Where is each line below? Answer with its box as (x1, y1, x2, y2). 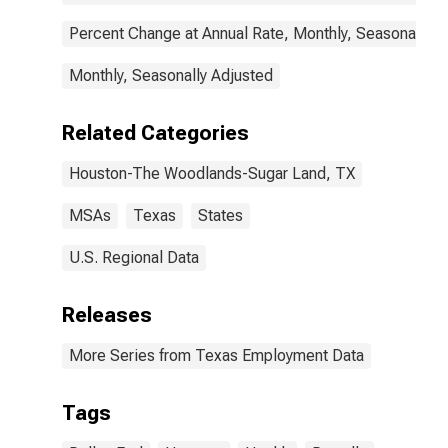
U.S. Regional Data (69, 248, 199, 267)
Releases (62, 303, 152, 327)
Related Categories (62, 121, 249, 145)
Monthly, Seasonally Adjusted (69, 66, 273, 85)
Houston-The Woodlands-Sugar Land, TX (69, 164, 355, 183)
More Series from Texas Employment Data (69, 346, 364, 365)
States (198, 206, 243, 225)
